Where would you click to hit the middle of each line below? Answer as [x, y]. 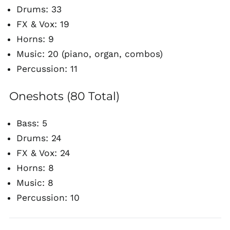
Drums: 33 [39, 9]
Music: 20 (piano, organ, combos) [89, 54]
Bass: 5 [32, 123]
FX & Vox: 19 [43, 24]
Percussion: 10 [48, 198]
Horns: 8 [35, 168]
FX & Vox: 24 [43, 153]
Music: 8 [35, 183]
